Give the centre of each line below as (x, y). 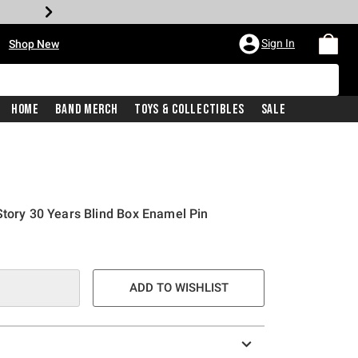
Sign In (278, 43)
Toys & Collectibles (189, 109)
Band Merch (87, 109)
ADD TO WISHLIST (179, 288)
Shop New (34, 44)
